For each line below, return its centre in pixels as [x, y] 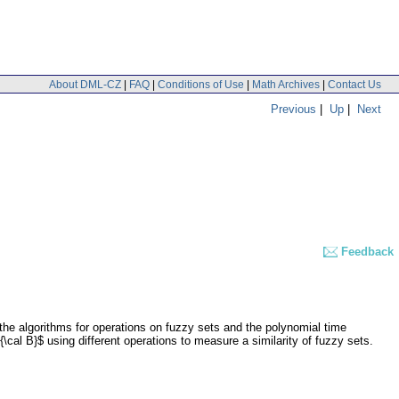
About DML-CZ [85, 84]
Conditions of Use [201, 84]
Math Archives [286, 84]
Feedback [367, 252]
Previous [293, 109]
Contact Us [354, 84]
